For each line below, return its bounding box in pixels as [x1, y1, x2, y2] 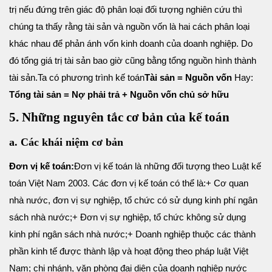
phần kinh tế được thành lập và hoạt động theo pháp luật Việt [9, 246, 248, 257]
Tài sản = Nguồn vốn [144, 72, 234, 83]
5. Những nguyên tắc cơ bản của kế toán [9, 109, 233, 124]
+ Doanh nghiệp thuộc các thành [127, 229, 256, 240]
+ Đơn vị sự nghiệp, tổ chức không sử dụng [72, 212, 246, 223]
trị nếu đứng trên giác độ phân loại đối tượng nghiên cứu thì [9, 4, 242, 15]
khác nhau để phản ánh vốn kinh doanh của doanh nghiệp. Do [9, 38, 253, 49]
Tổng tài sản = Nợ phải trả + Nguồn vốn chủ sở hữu [9, 89, 231, 100]
